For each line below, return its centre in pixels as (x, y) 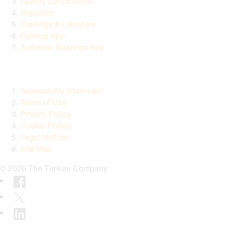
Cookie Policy (45, 125)
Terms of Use (43, 102)
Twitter (23, 196)
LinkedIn (27, 212)
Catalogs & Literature (58, 24)
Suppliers (37, 12)
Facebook (29, 180)
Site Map (36, 148)
